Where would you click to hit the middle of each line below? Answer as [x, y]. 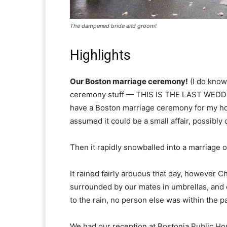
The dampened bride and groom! [113, 26]
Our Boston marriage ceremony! [129, 81]
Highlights [100, 55]
